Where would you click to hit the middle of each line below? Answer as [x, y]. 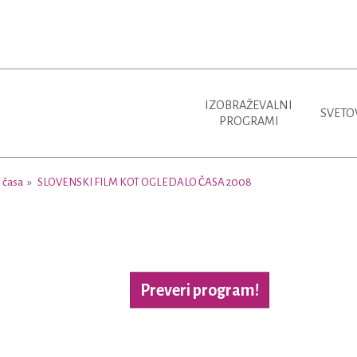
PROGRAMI [249, 121]
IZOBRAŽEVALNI [249, 105]
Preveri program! [200, 290]
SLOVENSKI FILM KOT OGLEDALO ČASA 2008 [145, 182]
